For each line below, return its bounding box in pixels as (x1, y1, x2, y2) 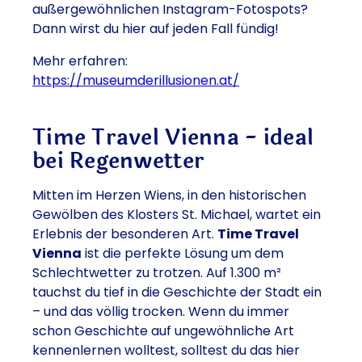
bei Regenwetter (32, 143, 205, 178)
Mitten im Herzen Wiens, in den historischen (32, 185, 306, 204)
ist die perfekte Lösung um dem (82, 243, 284, 263)
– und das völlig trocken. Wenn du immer (32, 301, 289, 321)
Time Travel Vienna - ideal (32, 120, 314, 154)
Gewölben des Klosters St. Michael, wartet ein (32, 204, 321, 224)
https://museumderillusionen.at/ (32, 70, 239, 90)
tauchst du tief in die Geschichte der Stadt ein (32, 282, 322, 301)
